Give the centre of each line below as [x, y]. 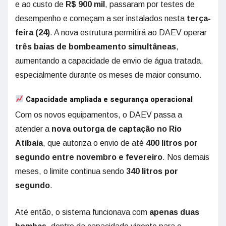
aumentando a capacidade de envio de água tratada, [109, 61]
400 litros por [172, 143]
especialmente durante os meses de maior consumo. [108, 75]
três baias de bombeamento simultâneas [96, 46]
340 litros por [152, 171]
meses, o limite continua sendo [71, 171]
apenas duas [174, 212]
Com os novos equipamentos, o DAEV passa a [99, 115]
